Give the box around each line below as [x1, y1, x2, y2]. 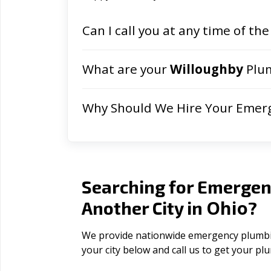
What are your [82, 60, 170, 77]
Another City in [82, 197, 206, 218]
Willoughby [170, 60, 243, 77]
